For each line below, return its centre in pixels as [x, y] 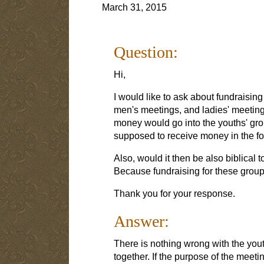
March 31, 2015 [134, 7]
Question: [146, 52]
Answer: [141, 221]
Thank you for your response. [174, 193]
